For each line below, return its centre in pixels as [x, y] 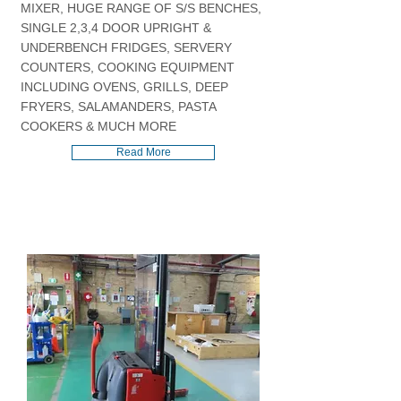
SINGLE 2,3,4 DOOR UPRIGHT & [116, 28]
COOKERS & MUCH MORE [98, 126]
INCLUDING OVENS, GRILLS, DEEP [124, 87]
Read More [143, 152]
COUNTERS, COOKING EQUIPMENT [128, 67]
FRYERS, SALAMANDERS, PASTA [118, 107]
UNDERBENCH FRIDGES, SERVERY [126, 47]
